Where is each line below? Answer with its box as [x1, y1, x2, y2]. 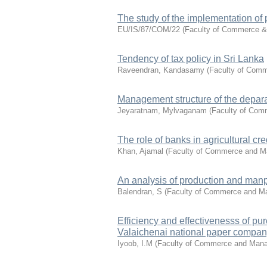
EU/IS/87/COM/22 [117, 25, 180, 34]
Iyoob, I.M [117, 239, 153, 248]
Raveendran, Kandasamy [117, 66, 204, 74]
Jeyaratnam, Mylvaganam [117, 106, 207, 115]
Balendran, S [117, 187, 162, 196]
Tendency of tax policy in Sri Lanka [117, 54, 264, 64]
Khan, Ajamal [117, 147, 163, 156]
